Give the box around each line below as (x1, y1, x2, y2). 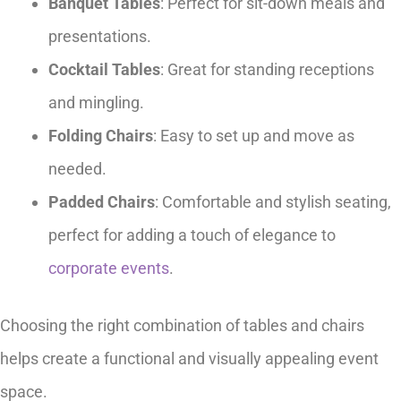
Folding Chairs (48, 125, 153, 145)
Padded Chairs (48, 192, 155, 211)
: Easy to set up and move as (153, 125, 354, 145)
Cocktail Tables (48, 59, 160, 79)
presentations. (48, 26, 151, 46)
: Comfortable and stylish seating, (155, 192, 391, 211)
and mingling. (48, 92, 144, 112)
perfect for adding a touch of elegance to (48, 225, 336, 244)
